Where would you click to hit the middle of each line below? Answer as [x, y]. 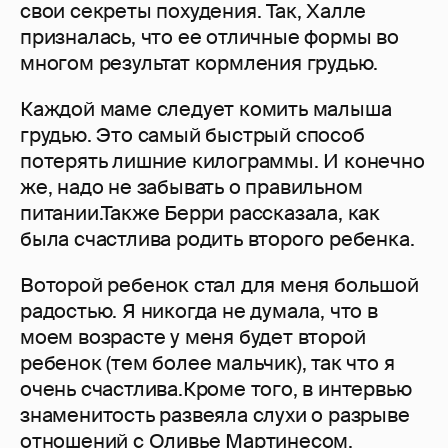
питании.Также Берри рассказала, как [200, 213]
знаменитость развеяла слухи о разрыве [215, 415]
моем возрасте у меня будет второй [193, 337]
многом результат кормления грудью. [199, 63]
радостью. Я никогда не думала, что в [199, 311]
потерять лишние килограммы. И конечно [222, 161]
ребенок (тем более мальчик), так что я [207, 363]
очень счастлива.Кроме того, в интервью [216, 389]
